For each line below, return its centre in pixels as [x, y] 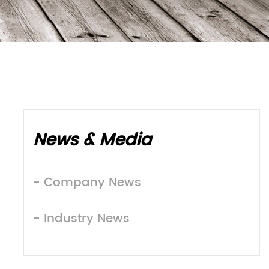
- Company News [87, 183]
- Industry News [81, 219]
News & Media [92, 141]
